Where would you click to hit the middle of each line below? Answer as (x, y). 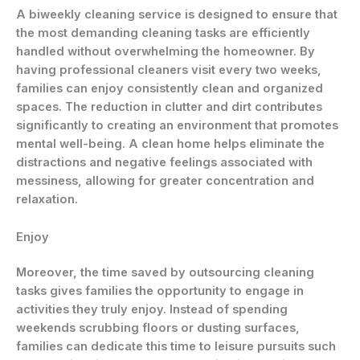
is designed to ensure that (260, 15)
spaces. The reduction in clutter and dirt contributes (169, 107)
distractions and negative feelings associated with (164, 163)
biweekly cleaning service (105, 15)
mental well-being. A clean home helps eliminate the (170, 144)
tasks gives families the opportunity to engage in (160, 291)
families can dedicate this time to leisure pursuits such (176, 347)
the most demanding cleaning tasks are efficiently (163, 33)
